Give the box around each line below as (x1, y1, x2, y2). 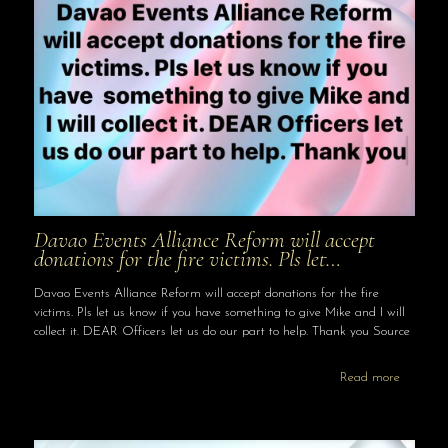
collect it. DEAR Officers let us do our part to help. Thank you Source (33, 324, 410, 338)
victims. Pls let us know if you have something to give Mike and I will (33, 305, 405, 319)
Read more (339, 370, 400, 384)
